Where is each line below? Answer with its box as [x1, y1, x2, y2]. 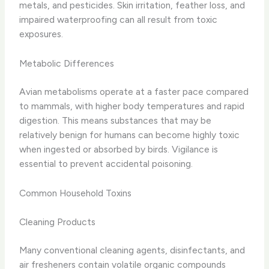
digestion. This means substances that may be [19, 115, 212, 127]
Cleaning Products [19, 216, 96, 228]
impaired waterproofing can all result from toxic [19, 14, 218, 26]
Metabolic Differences [19, 58, 115, 70]
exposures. [19, 28, 64, 40]
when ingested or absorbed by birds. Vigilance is [19, 144, 219, 156]
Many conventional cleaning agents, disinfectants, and [19, 244, 246, 256]
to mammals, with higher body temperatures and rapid [19, 100, 245, 112]
